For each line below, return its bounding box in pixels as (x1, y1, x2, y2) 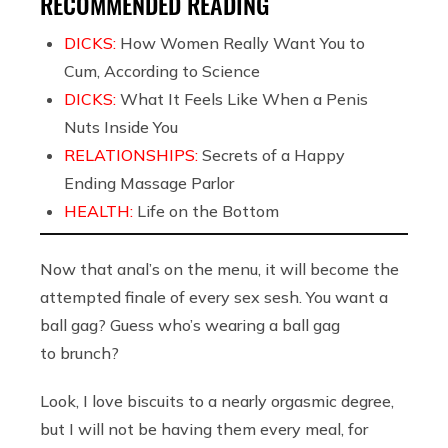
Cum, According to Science (64, 61, 260, 82)
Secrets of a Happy (202, 145, 345, 166)
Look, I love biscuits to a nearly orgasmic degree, (40, 391, 394, 412)
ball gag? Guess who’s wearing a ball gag (40, 315, 340, 336)
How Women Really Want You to (120, 33, 365, 54)
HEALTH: (64, 201, 137, 222)
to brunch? (40, 343, 119, 364)
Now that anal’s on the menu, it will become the (40, 259, 399, 280)
